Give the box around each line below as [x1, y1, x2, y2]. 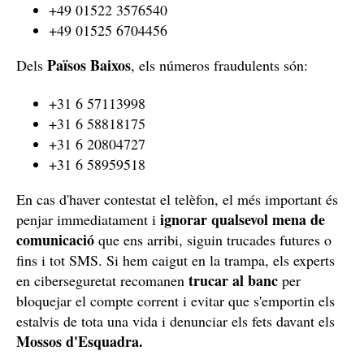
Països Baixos [47, 54, 131, 76]
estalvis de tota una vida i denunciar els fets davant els [16, 310, 335, 331]
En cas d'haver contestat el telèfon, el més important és [16, 188, 338, 209]
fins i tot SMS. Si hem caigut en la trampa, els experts [16, 249, 335, 270]
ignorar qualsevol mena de [160, 208, 325, 230]
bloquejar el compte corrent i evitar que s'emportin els [16, 290, 335, 310]
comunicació [16, 228, 94, 250]
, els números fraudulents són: [131, 54, 318, 75]
